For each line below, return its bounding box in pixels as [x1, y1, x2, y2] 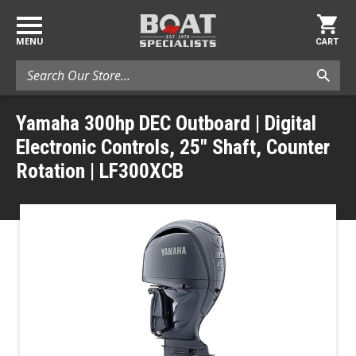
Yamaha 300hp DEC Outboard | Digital [16, 110, 316, 135]
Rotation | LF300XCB [16, 158, 184, 183]
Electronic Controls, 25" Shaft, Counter [16, 134, 330, 159]
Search [16, 60, 51, 76]
